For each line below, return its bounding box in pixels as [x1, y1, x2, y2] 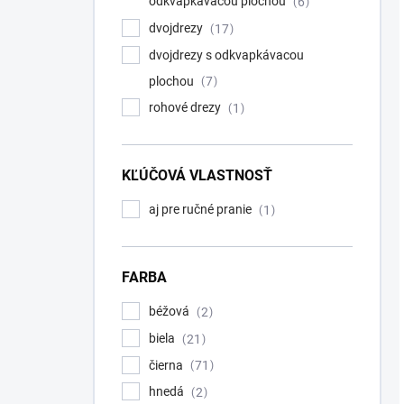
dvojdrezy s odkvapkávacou [149, 47, 304, 62]
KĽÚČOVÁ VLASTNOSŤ [122, 167, 272, 185]
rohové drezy [149, 100, 224, 115]
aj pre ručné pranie [149, 202, 254, 217]
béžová [149, 303, 192, 318]
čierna [149, 357, 186, 372]
